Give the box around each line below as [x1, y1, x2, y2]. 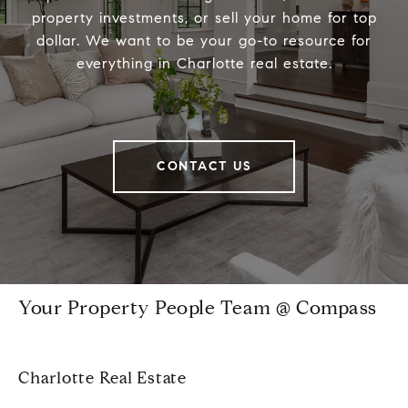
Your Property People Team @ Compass [18, 296, 377, 321]
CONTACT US [157, 158, 251, 175]
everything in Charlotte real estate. [76, 55, 332, 73]
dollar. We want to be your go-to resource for [36, 32, 372, 50]
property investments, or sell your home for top [31, 9, 377, 27]
